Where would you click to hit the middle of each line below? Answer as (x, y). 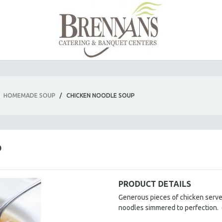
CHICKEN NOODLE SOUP (101, 95)
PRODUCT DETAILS (155, 184)
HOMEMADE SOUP (29, 95)
